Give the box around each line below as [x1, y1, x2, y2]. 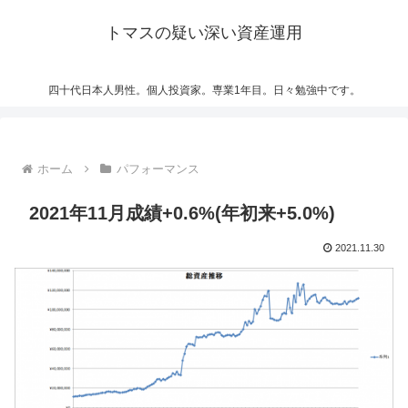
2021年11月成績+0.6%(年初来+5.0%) [29, 203, 335, 224]
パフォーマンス [116, 162, 199, 177]
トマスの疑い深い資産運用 [106, 24, 302, 42]
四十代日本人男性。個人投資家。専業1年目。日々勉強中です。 [47, 84, 361, 97]
